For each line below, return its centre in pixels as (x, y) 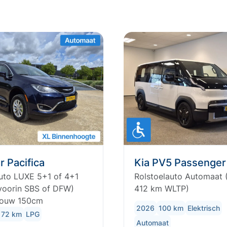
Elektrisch (204, 208)
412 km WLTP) (162, 189)
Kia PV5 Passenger (180, 163)
